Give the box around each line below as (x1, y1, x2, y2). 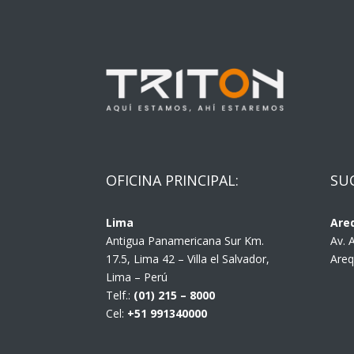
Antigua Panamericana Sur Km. (106, 232, 265, 248)
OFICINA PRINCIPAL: (106, 171, 239, 190)
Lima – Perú (106, 269, 168, 284)
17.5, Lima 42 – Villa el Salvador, (106, 250, 270, 266)
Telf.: (106, 287, 134, 303)
